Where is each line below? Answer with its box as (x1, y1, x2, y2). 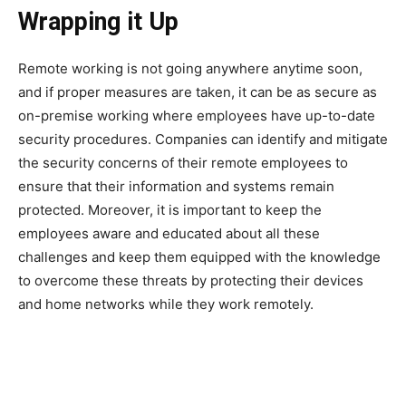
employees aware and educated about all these (18, 225, 320, 243)
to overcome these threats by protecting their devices (18, 272, 363, 290)
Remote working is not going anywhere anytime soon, (18, 60, 362, 78)
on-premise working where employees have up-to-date (18, 107, 375, 125)
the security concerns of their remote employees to (18, 154, 348, 172)
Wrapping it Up (18, 7, 179, 37)
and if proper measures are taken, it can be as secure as (18, 83, 377, 101)
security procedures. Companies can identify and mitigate (18, 130, 388, 149)
